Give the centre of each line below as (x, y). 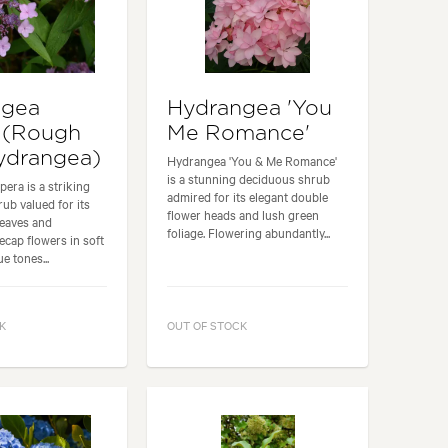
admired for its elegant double (248, 195)
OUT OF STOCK (207, 325)
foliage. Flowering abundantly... (249, 231)
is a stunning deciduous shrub (249, 177)
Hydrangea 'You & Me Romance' (252, 159)
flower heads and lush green (243, 213)
